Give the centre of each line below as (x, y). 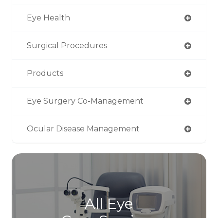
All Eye (109, 203)
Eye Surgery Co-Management (85, 101)
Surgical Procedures (67, 45)
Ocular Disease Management (83, 128)
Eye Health (48, 18)
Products (45, 73)
